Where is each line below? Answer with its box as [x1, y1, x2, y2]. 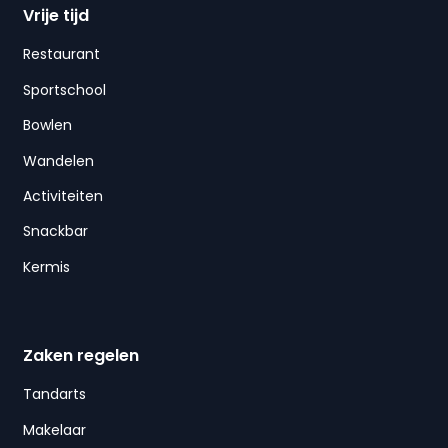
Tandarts [22, 384, 86, 405]
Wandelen [22, 150, 94, 171]
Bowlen [22, 115, 72, 136]
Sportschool [22, 79, 106, 100]
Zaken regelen [22, 344, 139, 368]
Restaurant [22, 44, 100, 65]
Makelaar [22, 419, 86, 440]
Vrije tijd [22, 4, 89, 28]
